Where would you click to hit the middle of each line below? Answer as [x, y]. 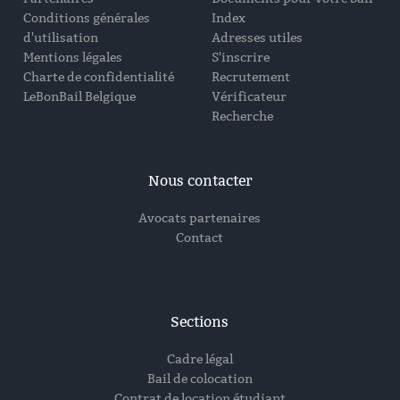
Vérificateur [249, 96]
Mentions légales [73, 57]
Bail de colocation [200, 379]
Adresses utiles [257, 37]
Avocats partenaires [200, 218]
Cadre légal [200, 359]
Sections [200, 321]
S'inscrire [240, 57]
